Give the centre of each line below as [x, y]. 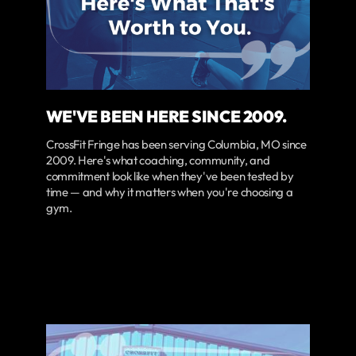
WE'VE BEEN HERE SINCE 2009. [166, 116]
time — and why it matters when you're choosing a [169, 192]
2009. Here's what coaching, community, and [158, 161]
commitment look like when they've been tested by [170, 176]
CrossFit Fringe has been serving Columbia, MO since [176, 145]
